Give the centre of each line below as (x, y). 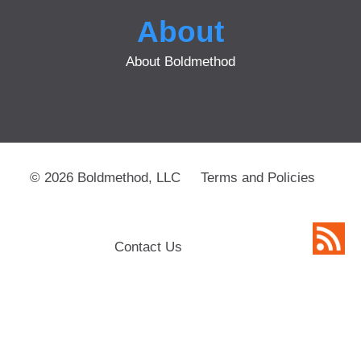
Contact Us (148, 246)
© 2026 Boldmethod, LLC (105, 177)
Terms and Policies (258, 177)
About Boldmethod (180, 61)
